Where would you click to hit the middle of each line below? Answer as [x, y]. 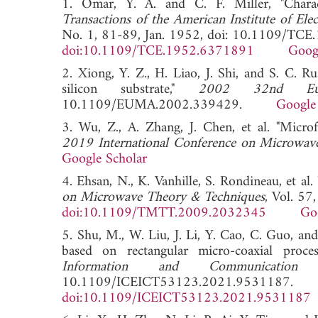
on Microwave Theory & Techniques [163, 197]
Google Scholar [104, 159]
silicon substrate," [130, 89]
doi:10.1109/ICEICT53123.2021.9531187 [186, 298]
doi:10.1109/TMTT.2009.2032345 [164, 213]
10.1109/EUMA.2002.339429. [169, 105]
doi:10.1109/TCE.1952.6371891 [158, 51]
